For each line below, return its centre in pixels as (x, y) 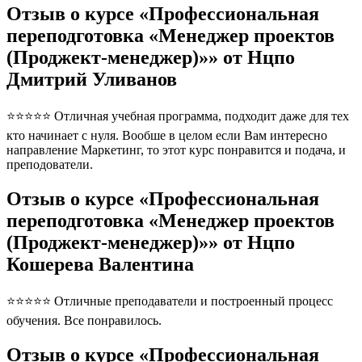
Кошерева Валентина (100, 264)
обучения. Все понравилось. (84, 320)
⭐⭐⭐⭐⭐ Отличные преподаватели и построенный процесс (170, 301)
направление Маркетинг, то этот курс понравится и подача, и (176, 149)
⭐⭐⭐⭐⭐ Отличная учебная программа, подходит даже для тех (178, 116)
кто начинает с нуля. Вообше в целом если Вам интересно (167, 135)
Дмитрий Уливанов (92, 79)
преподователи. (50, 164)
